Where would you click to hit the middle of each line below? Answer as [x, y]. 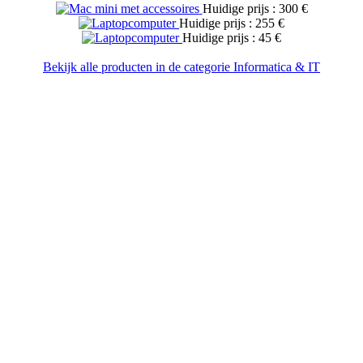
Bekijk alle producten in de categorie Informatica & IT [181, 67]
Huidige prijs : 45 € [232, 38]
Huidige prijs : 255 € [232, 23]
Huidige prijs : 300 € [255, 9]
